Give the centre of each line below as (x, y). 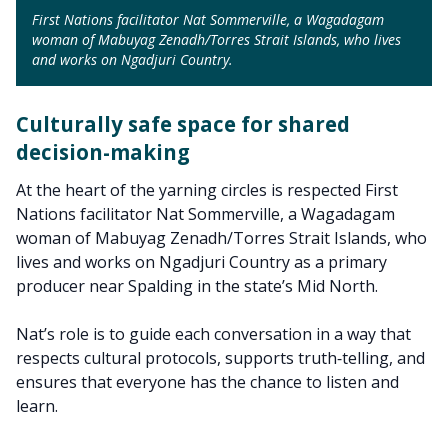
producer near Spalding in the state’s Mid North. (197, 285)
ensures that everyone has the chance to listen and (207, 381)
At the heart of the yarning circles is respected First (207, 189)
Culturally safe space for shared (183, 123)
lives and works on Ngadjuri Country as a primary (201, 261)
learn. (37, 405)
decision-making (103, 151)
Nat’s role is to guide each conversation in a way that (213, 333)
